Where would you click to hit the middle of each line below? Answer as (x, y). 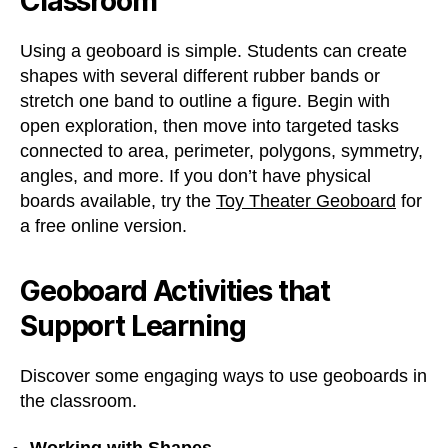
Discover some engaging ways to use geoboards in (223, 375)
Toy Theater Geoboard (306, 200)
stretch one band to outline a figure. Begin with (205, 100)
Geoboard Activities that (175, 290)
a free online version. (103, 225)
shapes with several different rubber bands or (200, 75)
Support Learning (133, 325)
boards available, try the (118, 200)
